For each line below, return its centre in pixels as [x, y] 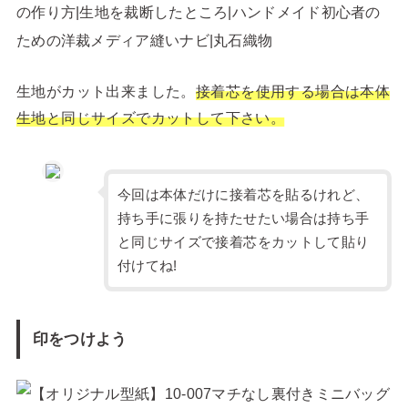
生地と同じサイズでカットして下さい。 [151, 118]
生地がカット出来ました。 [106, 92]
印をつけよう [80, 339]
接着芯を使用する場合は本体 [293, 92]
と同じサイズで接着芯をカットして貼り [243, 242]
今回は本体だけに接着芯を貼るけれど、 [243, 195]
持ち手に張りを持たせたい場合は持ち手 [243, 219]
